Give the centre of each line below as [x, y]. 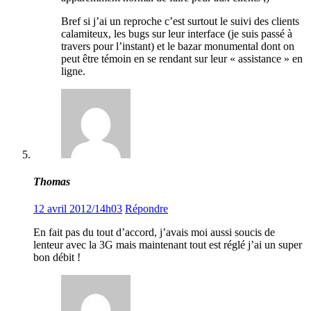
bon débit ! [57, 258]
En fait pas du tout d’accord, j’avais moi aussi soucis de [154, 233]
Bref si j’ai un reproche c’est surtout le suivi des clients [180, 21]
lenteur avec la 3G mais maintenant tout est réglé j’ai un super [168, 245]
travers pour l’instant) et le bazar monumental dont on [178, 46]
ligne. [73, 71]
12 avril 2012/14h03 [78, 209]
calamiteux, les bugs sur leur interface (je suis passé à [177, 33]
